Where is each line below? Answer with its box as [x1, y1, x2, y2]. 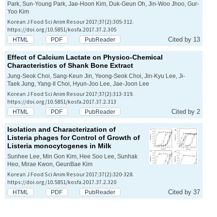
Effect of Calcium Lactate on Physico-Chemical [7, 53, 163, 62]
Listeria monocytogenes [7, 142, 88, 150]
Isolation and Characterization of [7, 125, 116, 134]
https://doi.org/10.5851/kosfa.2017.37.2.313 [7, 98, 116, 106]
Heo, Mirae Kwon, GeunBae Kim [7, 161, 93, 168]
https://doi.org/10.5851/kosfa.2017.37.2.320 [7, 178, 116, 186]
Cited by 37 [168, 188, 200, 196]
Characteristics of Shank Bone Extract [7, 62, 133, 70]
